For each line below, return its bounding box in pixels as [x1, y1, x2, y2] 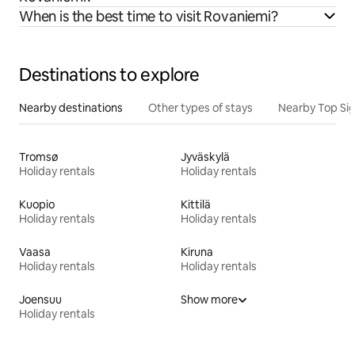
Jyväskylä [181, 150, 230, 165]
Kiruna [181, 245, 213, 260]
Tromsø [19, 150, 58, 165]
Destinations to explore [19, 63, 200, 87]
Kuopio [19, 197, 55, 212]
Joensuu [19, 292, 62, 307]
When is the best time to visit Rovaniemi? [19, 7, 278, 26]
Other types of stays [148, 101, 253, 116]
